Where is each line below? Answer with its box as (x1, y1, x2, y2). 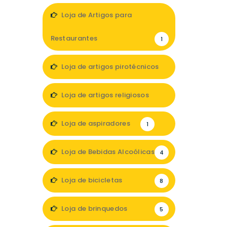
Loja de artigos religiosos (59, 90, 149, 100)
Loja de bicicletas (59, 175, 123, 185)
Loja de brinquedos (59, 204, 128, 213)
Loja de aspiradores (59, 119, 130, 128)
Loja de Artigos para (59, 10, 132, 20)
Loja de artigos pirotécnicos (59, 62, 159, 71)
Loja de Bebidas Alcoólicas (59, 147, 155, 157)
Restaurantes (50, 33, 98, 43)
